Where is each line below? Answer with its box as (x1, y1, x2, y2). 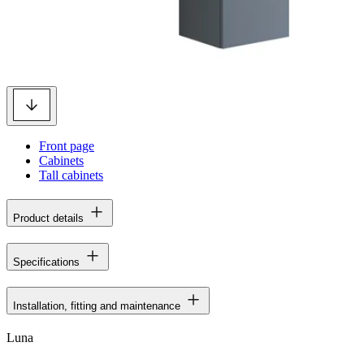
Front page (39, 139, 94, 153)
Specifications (13, 255, 80, 268)
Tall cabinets (39, 168, 103, 182)
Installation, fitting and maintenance (13, 299, 180, 312)
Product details (13, 211, 84, 224)
